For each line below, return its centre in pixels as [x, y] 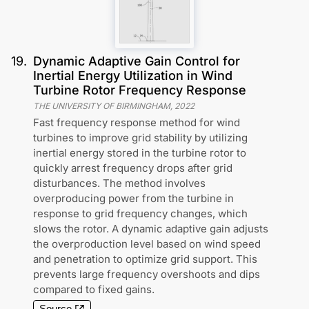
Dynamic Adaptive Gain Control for [137, 61]
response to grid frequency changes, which [140, 214]
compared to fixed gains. [94, 290]
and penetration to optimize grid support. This [145, 259]
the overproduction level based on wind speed [147, 244]
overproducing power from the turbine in [133, 199]
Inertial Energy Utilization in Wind [133, 76]
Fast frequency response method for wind [137, 123]
